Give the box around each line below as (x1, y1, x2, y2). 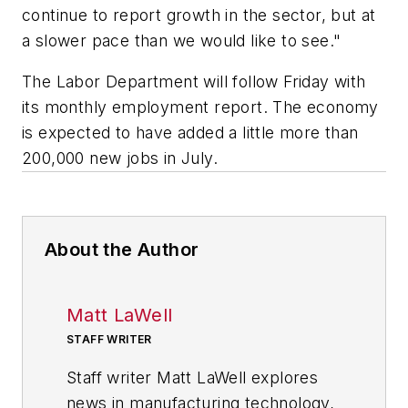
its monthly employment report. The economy (22, 97, 379, 117)
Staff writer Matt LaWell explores (66, 368, 319, 388)
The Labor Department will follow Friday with (22, 72, 366, 92)
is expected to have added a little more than (22, 123, 359, 143)
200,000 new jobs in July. (22, 148, 218, 168)
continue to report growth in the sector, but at (22, 5, 376, 25)
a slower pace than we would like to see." (22, 30, 342, 50)
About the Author (45, 239, 199, 261)
